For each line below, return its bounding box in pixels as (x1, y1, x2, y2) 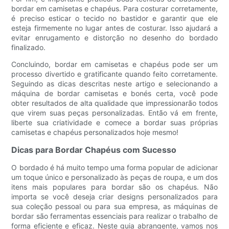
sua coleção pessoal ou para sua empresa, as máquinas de (11, 202, 218, 211)
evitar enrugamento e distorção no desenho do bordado (11, 33, 218, 42)
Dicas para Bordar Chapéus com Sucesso (11, 145, 177, 155)
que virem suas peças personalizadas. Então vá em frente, (11, 108, 218, 118)
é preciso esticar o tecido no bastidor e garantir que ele (11, 14, 218, 23)
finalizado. (11, 43, 46, 52)
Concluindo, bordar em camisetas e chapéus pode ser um (11, 60, 218, 69)
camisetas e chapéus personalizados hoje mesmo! (11, 128, 179, 137)
